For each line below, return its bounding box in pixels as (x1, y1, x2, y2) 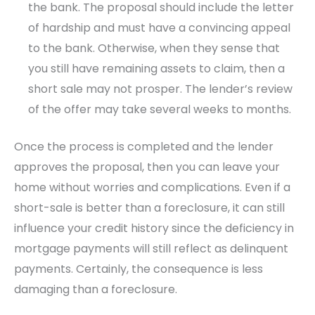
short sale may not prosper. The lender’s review (28, 81, 292, 98)
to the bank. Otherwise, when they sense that (28, 40, 280, 57)
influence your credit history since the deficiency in (14, 220, 294, 237)
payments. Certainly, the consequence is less (14, 261, 263, 278)
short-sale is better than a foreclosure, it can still (14, 200, 285, 217)
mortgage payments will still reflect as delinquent (14, 240, 288, 257)
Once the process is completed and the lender (14, 139, 274, 155)
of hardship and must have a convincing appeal (28, 20, 290, 37)
